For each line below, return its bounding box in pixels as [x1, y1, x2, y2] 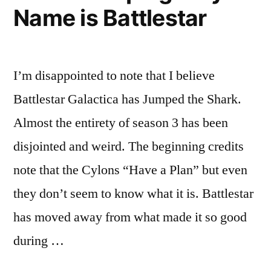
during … [13, 232, 64, 249]
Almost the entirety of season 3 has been [13, 114, 228, 131]
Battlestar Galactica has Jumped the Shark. [13, 91, 241, 108]
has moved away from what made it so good [13, 209, 247, 226]
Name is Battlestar [13, 4, 207, 31]
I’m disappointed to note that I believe [13, 67, 215, 84]
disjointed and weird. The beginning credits [13, 138, 244, 155]
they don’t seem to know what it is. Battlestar [13, 185, 253, 202]
